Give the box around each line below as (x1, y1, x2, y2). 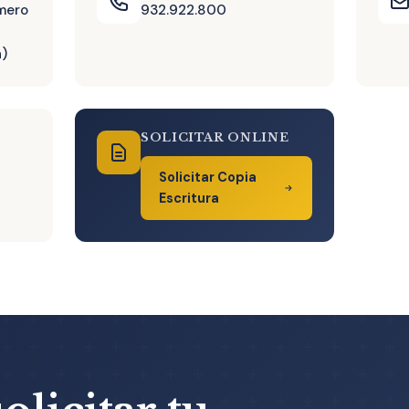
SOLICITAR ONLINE (141, 130, 289, 144)
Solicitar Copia (159, 169, 257, 186)
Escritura (159, 190, 219, 207)
